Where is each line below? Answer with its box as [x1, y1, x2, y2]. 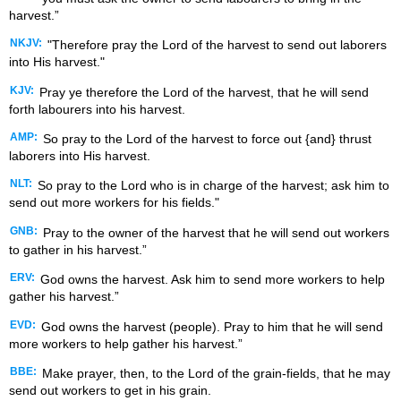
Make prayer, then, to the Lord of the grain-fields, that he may [38, 366, 390, 381]
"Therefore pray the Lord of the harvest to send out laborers [44, 38, 387, 53]
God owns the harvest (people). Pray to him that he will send [38, 319, 383, 334]
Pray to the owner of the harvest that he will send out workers [39, 225, 389, 240]
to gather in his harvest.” [9, 242, 147, 257]
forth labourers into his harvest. [9, 101, 185, 116]
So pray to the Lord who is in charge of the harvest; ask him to [34, 178, 389, 193]
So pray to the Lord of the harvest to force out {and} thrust [39, 132, 371, 147]
